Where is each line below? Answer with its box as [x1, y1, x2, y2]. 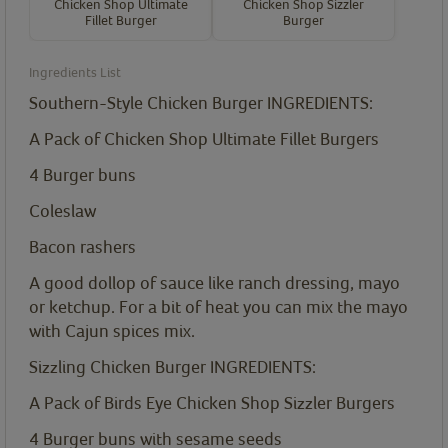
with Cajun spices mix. [29, 319, 195, 341]
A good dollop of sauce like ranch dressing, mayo [29, 271, 400, 293]
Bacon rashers [29, 235, 136, 257]
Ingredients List [29, 63, 121, 80]
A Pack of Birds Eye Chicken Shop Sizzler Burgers [29, 391, 395, 413]
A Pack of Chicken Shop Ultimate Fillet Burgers [29, 127, 379, 149]
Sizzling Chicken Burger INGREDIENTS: [29, 355, 316, 377]
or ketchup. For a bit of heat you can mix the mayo [29, 295, 408, 317]
